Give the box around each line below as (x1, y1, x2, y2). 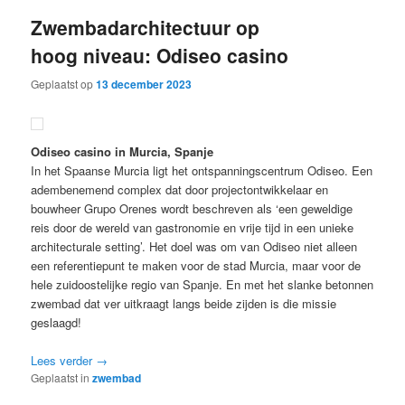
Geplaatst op (31, 75, 97, 91)
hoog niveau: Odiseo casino (31, 42, 289, 70)
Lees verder (31, 351, 97, 369)
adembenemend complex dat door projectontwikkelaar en (31, 180, 329, 198)
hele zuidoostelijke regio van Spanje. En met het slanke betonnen (31, 275, 374, 293)
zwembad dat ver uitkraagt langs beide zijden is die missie (31, 294, 337, 312)
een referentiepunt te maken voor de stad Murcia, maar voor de (31, 256, 362, 274)
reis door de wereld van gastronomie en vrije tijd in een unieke (31, 218, 354, 236)
